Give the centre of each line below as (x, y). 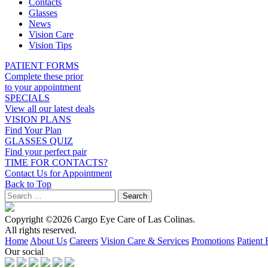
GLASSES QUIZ (39, 141)
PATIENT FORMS (42, 65)
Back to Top (28, 184)
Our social (24, 251)
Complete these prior (44, 76)
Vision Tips (50, 45)
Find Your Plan (33, 130)
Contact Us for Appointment (58, 173)
